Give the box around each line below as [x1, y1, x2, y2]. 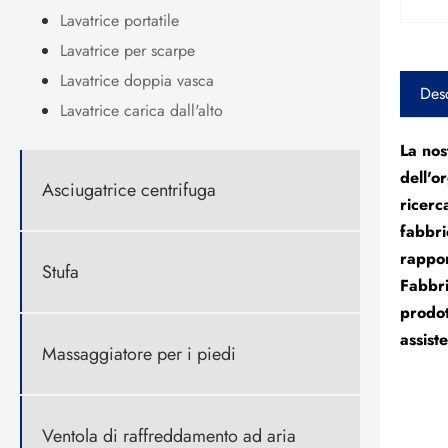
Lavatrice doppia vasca [60, 69, 214, 93]
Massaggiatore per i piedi [42, 340, 236, 367]
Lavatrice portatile [60, 9, 179, 33]
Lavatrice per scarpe [60, 39, 195, 63]
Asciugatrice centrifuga [42, 176, 216, 203]
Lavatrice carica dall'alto [60, 99, 223, 123]
